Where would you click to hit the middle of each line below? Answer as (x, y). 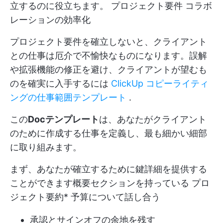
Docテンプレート (63, 119)
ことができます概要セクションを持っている (101, 183)
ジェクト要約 (37, 197)
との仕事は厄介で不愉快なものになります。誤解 (109, 55)
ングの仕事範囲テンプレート (68, 97)
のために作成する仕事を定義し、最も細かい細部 (109, 133)
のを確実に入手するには (60, 83)
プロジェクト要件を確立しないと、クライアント (109, 41)
